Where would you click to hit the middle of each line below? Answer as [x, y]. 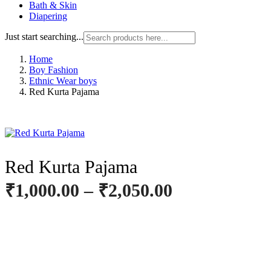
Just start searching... [44, 36]
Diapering [48, 16]
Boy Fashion [54, 70]
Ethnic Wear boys [63, 80]
